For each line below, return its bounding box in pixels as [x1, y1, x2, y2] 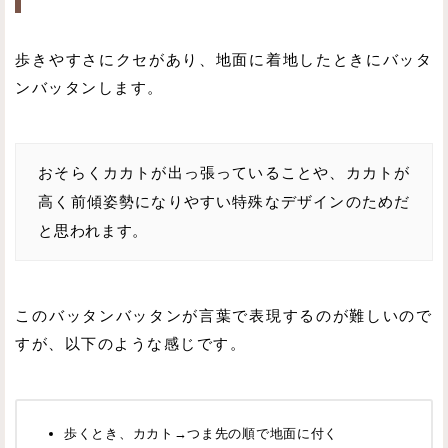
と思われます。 [38, 222, 149, 239]
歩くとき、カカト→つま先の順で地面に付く [64, 426, 339, 442]
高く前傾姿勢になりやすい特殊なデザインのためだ [38, 193, 410, 210]
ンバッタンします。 [15, 79, 164, 96]
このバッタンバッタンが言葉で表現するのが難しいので [15, 308, 433, 324]
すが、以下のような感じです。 [15, 336, 247, 352]
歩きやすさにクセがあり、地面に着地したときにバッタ [15, 51, 433, 68]
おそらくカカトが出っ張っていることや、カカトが [38, 164, 410, 181]
